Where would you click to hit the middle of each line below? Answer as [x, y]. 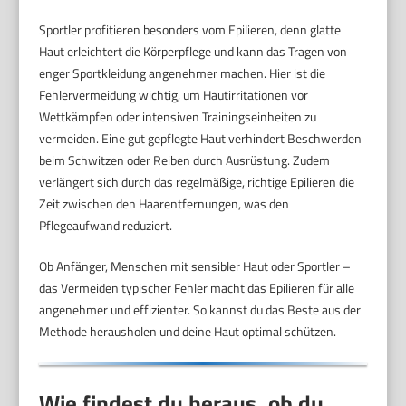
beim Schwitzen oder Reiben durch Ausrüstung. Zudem [185, 160]
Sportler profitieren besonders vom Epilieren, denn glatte [190, 30]
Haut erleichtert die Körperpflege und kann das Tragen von [193, 52]
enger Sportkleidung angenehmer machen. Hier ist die [183, 73]
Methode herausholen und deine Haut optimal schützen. [188, 332]
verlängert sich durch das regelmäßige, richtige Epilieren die [197, 182]
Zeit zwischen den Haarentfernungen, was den [164, 204]
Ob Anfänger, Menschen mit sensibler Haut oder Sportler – [195, 266]
